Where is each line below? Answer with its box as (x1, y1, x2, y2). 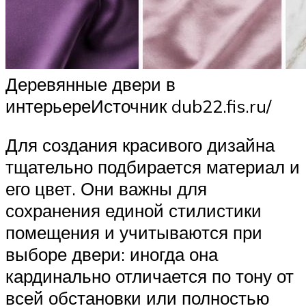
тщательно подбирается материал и (5, 156, 300, 178)
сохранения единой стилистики (5, 199, 262, 222)
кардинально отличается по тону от (5, 265, 294, 288)
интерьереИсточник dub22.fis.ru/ (5, 94, 271, 117)
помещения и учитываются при (5, 221, 262, 244)
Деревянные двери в (5, 72, 176, 95)
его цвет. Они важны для (5, 178, 207, 200)
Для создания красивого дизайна (5, 134, 275, 156)
